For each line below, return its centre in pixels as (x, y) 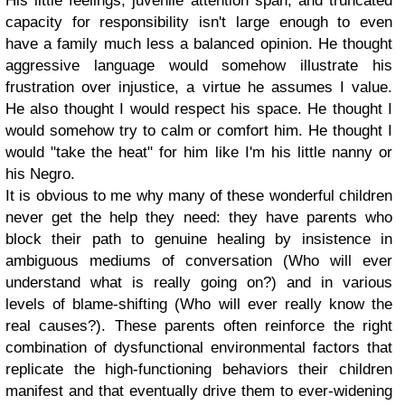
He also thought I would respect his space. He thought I (199, 109)
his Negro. (40, 174)
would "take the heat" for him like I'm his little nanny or (199, 152)
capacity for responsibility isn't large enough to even (199, 22)
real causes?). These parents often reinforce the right (199, 326)
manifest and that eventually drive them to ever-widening (199, 391)
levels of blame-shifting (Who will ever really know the (199, 304)
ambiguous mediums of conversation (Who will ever (199, 261)
